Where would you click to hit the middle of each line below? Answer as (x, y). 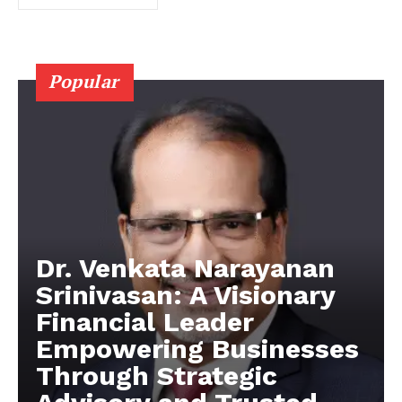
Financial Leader (145, 321)
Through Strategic (157, 375)
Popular (84, 81)
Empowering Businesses (197, 348)
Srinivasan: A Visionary (186, 294)
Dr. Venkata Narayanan (185, 267)
